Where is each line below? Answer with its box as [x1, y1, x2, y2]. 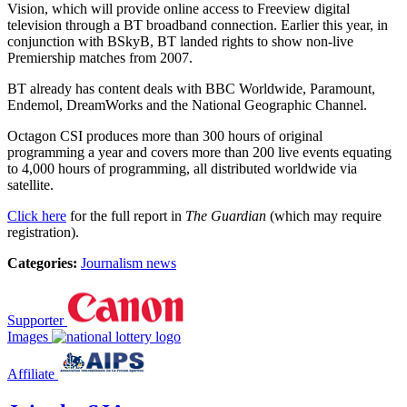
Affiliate [7, 365, 55, 382]
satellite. [7, 176, 54, 193]
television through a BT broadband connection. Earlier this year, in [7, 16, 388, 33]
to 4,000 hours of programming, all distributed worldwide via [7, 160, 357, 176]
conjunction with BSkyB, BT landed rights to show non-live [7, 33, 353, 49]
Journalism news [81, 254, 176, 271]
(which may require [266, 207, 382, 223]
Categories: [7, 254, 77, 271]
